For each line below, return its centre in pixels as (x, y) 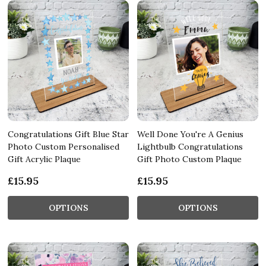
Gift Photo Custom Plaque (189, 159)
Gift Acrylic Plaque (44, 159)
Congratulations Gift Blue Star (68, 134)
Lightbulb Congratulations (190, 146)
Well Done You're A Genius (190, 134)
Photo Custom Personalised (64, 146)
